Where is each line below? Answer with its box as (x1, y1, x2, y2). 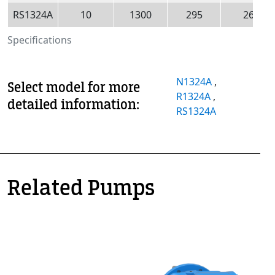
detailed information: (7, 95, 139, 114)
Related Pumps (7, 173, 155, 202)
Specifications (7, 33, 72, 47)
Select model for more (7, 78, 140, 96)
